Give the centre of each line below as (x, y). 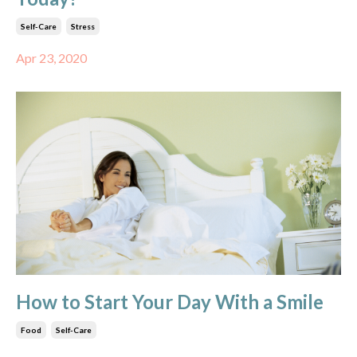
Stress (83, 26)
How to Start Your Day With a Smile (170, 301)
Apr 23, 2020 (51, 58)
